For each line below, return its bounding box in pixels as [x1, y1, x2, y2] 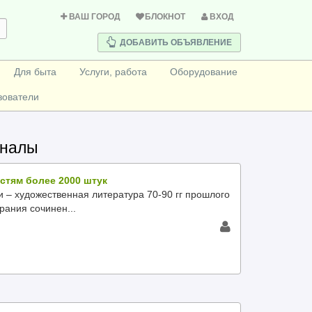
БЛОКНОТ [145, 12, 185, 22]
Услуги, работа [79, 66, 147, 77]
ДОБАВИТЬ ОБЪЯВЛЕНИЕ [120, 38, 232, 47]
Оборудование [169, 66, 237, 77]
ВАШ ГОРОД [69, 12, 120, 22]
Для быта [13, 66, 56, 77]
